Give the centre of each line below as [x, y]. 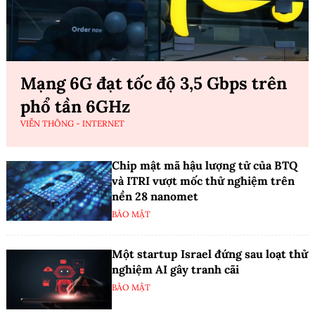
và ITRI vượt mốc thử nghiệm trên [203, 181]
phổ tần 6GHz [75, 107]
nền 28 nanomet [155, 197]
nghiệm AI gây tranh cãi [175, 270]
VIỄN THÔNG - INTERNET [72, 124]
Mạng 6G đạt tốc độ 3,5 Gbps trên [154, 84]
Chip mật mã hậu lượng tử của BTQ [205, 166]
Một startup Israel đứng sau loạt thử [210, 254]
